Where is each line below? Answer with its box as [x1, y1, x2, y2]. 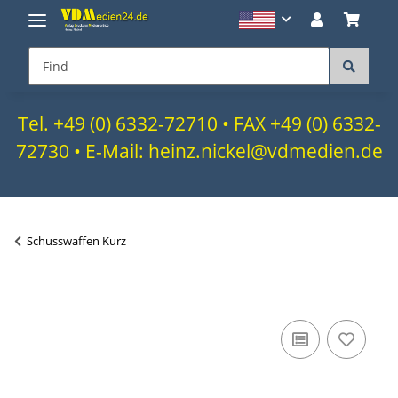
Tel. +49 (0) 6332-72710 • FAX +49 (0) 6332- [17, 110, 381, 136]
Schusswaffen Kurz [27, 232, 126, 249]
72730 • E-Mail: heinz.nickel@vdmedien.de [15, 138, 383, 163]
